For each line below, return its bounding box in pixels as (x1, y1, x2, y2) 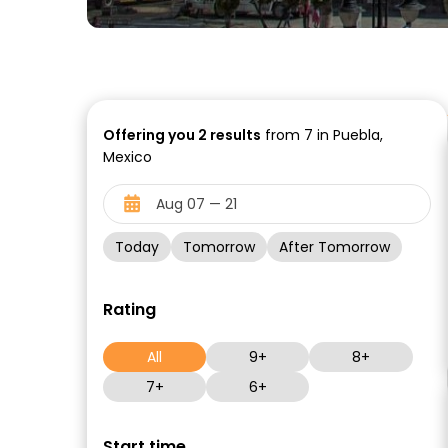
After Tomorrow (279, 237, 390, 257)
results (207, 125, 261, 145)
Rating (103, 298, 156, 321)
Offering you (103, 125, 198, 145)
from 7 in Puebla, (261, 125, 383, 145)
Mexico (103, 147, 152, 167)
